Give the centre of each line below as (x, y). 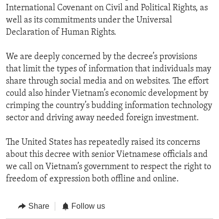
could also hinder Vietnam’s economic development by (107, 94)
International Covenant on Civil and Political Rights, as (107, 8)
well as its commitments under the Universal (89, 21)
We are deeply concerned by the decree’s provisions (101, 57)
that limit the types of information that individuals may (109, 69)
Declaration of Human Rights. (61, 33)
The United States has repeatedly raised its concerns (103, 143)
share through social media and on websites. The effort (107, 82)
